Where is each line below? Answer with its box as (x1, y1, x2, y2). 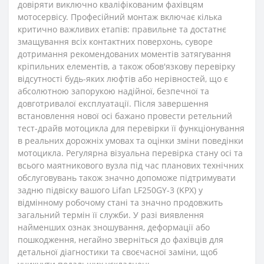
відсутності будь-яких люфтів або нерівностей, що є (18, 73, 228, 84)
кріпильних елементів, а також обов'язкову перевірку (18, 61, 235, 72)
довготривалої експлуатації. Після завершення (18, 98, 209, 109)
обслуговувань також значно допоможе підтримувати (18, 172, 236, 183)
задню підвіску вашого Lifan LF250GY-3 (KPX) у (18, 184, 203, 196)
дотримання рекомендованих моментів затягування (18, 48, 231, 60)
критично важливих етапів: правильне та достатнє (18, 24, 226, 35)
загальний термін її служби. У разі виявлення (18, 209, 204, 220)
